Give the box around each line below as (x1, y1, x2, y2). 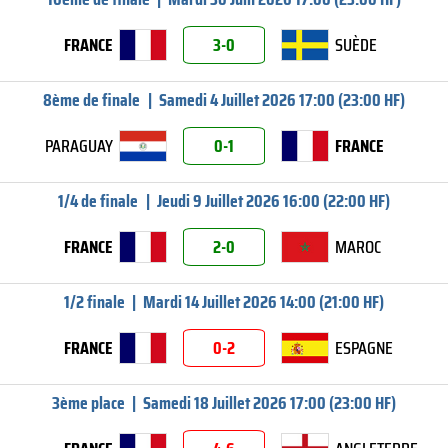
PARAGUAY (45, 132, 113, 160)
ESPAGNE (335, 334, 393, 362)
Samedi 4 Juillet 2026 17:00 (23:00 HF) (158, 86, 405, 114)
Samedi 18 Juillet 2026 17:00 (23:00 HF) (143, 389, 397, 417)
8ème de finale (43, 86, 141, 114)
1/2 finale (63, 288, 125, 316)
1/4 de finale (58, 187, 139, 215)
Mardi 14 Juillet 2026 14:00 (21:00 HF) (143, 288, 385, 316)
